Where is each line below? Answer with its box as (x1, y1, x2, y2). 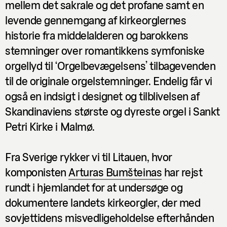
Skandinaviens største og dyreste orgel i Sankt (5, 103, 220, 118)
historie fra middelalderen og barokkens (5, 27, 188, 42)
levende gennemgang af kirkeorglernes (5, 12, 186, 27)
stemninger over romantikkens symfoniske (5, 43, 205, 57)
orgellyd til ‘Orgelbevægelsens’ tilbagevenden (5, 58, 216, 72)
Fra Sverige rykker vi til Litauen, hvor (5, 149, 172, 164)
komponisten (5, 164, 69, 179)
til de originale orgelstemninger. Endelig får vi (5, 73, 212, 88)
